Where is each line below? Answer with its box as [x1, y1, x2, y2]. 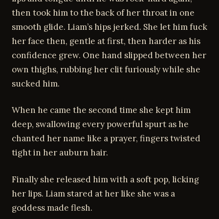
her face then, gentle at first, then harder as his [12, 35, 200, 46]
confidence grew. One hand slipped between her [12, 49, 206, 61]
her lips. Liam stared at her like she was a [12, 188, 175, 199]
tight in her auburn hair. [12, 147, 108, 158]
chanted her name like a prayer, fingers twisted [12, 133, 200, 144]
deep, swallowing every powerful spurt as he [12, 119, 189, 130]
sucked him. [12, 78, 60, 89]
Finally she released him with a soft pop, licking [12, 174, 199, 185]
